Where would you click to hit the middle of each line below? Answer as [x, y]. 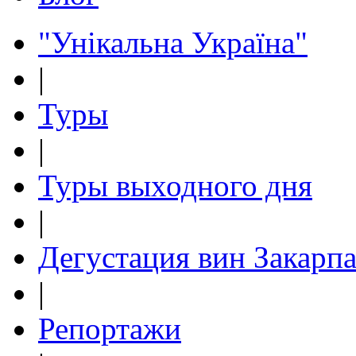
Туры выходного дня [175, 186]
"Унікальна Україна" [173, 43]
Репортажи [110, 329]
